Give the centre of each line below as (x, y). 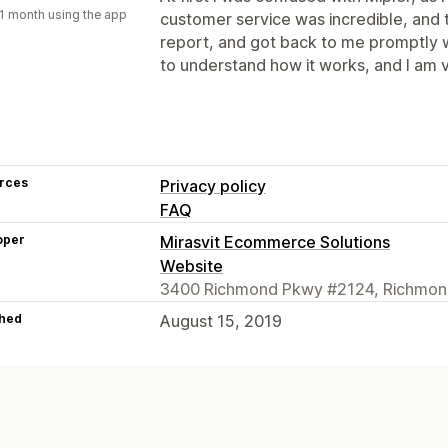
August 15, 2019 (221, 320)
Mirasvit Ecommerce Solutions (275, 241)
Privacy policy (213, 185)
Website (191, 265)
